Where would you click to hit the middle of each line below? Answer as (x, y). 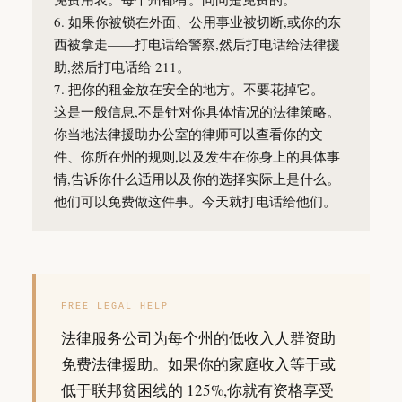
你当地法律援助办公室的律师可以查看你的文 (188, 134)
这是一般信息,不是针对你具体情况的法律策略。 (197, 111)
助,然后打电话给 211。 (122, 66)
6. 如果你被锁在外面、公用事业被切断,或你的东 (197, 22)
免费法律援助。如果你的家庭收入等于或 (198, 364)
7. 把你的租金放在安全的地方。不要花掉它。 (189, 89)
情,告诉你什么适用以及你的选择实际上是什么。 (197, 179)
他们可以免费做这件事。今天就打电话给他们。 (195, 201)
